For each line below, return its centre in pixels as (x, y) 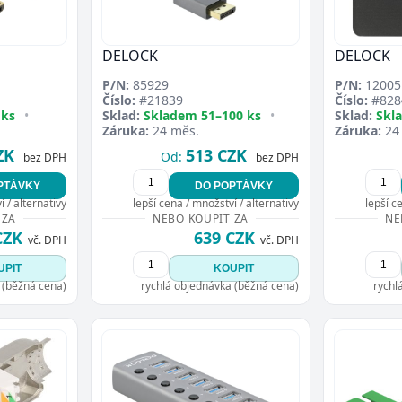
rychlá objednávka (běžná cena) (220, 286)
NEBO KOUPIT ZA (201, 219)
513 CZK (216, 156)
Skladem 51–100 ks (202, 116)
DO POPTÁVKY (234, 186)
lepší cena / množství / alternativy (216, 204)
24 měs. (174, 131)
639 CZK (224, 238)
